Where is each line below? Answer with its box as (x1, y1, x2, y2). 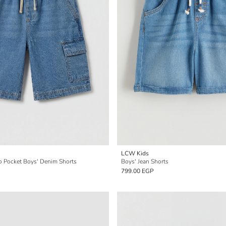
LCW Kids (121, 149, 149, 157)
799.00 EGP (121, 167, 154, 175)
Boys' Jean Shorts (121, 157, 168, 165)
